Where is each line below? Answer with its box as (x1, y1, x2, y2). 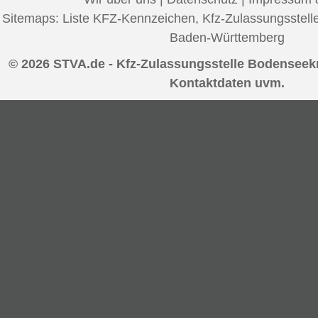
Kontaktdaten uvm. (170, 75, 285, 90)
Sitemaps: (2, 11, 62, 26)
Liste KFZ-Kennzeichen (62, 11, 195, 26)
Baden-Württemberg (170, 30, 285, 45)
